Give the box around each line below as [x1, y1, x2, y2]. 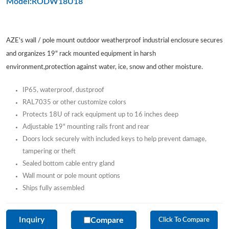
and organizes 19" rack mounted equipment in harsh [6, 50, 156, 57]
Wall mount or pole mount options [22, 172, 120, 179]
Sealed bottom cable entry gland [22, 160, 114, 167]
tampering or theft [22, 148, 76, 155]
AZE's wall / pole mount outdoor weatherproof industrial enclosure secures [6, 37, 223, 44]
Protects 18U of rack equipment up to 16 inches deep [22, 111, 178, 118]
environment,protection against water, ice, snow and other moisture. [6, 63, 203, 71]
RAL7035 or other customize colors [22, 99, 126, 106]
